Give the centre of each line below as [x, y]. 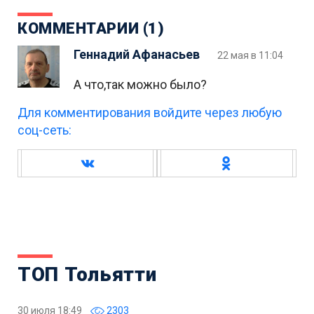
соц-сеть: [45, 130]
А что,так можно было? [140, 85]
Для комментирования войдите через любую [150, 113]
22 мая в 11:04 [250, 56]
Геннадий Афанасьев [137, 55]
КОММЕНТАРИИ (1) [91, 29]
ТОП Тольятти [87, 275]
